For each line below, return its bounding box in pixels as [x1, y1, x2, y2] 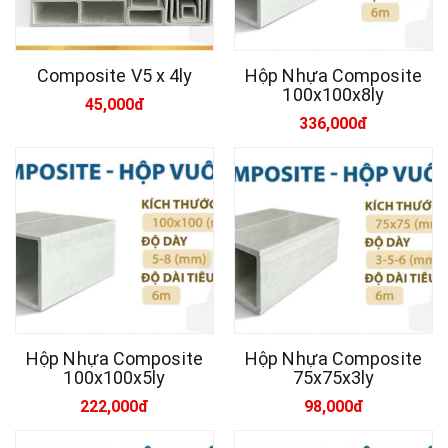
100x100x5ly [63, 367, 166, 389]
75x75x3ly [292, 367, 375, 389]
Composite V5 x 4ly [36, 65, 193, 87]
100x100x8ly [282, 84, 385, 106]
